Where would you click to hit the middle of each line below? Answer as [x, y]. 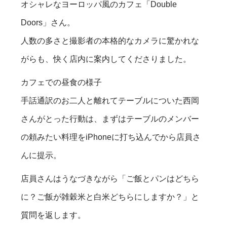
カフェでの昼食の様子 [62, 82]
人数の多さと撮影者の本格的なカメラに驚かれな [110, 41]
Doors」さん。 [48, 22]
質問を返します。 [53, 215]
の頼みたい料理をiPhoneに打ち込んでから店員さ [111, 137]
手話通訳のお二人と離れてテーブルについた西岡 [110, 100]
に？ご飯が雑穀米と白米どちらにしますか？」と [110, 197]
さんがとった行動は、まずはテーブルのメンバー [110, 119]
